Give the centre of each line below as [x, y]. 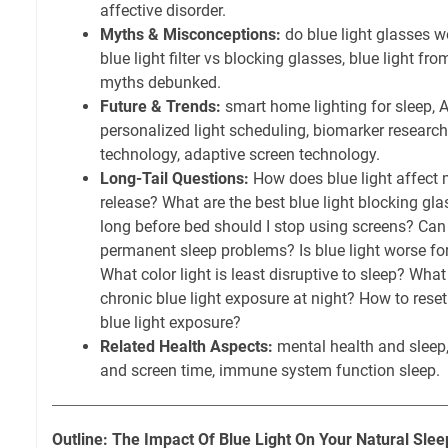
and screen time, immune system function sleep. [270, 371]
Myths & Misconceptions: [190, 35]
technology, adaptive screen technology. [240, 155]
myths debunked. [160, 83]
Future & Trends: [160, 107]
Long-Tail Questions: [174, 179]
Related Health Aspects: [186, 347]
